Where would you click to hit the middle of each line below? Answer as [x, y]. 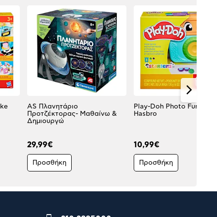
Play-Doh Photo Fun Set [173, 106]
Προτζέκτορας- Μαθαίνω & [72, 114]
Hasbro [145, 114]
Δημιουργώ [46, 121]
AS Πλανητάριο [53, 106]
